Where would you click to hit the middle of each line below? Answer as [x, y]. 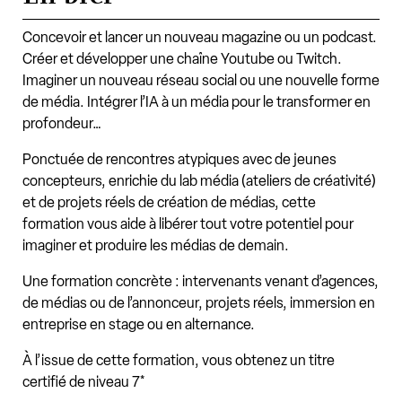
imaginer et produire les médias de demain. [157, 245]
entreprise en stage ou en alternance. [139, 324]
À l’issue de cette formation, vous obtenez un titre [179, 360]
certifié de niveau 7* [84, 381]
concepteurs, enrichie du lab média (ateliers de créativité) [199, 180]
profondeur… [62, 123]
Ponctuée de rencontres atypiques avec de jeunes [179, 159]
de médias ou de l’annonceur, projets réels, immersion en [199, 302]
